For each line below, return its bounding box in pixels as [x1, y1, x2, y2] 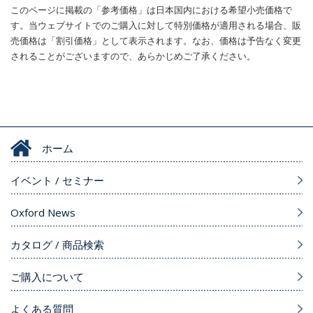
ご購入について [10, 270, 84, 284]
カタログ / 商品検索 [10, 238, 104, 252]
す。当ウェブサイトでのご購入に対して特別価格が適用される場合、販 [10, 19, 301, 32]
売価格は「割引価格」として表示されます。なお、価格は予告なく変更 [10, 34, 301, 48]
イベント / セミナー [10, 173, 104, 188]
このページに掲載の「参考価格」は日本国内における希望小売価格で [10, 3, 292, 17]
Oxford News [10, 205, 75, 220]
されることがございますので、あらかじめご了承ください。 [10, 50, 256, 63]
